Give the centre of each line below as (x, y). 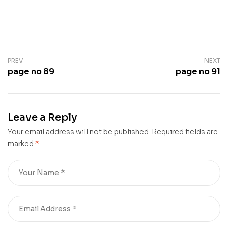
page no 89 (31, 71)
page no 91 (198, 71)
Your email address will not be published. (79, 132)
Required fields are (185, 132)
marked (21, 143)
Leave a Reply (42, 117)
